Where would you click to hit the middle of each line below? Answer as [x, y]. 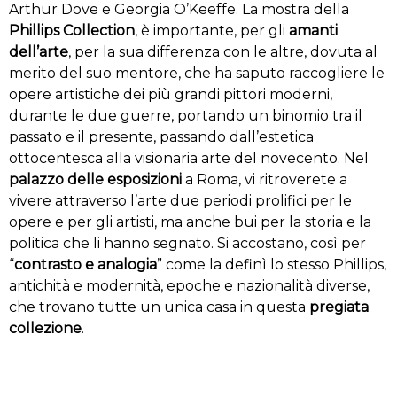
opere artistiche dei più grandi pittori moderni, [171, 94]
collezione [45, 328]
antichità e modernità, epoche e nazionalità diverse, [189, 285]
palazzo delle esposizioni [95, 179]
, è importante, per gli [212, 30]
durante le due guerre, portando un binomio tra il [186, 115]
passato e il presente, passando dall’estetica [161, 136]
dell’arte [39, 51]
